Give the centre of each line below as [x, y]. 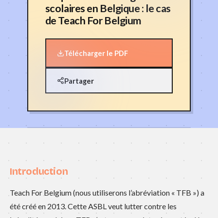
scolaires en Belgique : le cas [108, 9]
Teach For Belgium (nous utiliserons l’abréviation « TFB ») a [107, 193]
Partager [79, 81]
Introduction [39, 171]
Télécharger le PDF [96, 53]
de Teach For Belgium [93, 21]
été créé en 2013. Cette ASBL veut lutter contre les [93, 206]
